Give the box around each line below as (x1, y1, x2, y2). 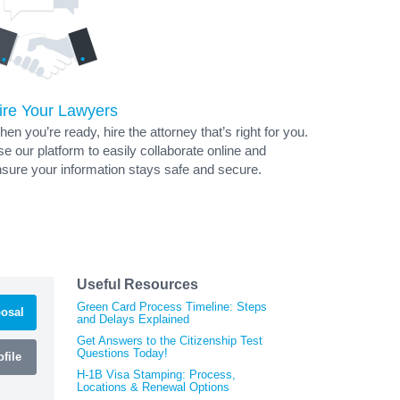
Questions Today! (77, 346, 168, 360)
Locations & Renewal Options (77, 379, 229, 394)
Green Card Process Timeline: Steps (77, 299, 267, 313)
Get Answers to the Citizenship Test (77, 333, 262, 347)
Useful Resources (77, 276, 198, 292)
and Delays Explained (77, 312, 189, 326)
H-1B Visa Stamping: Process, (77, 367, 236, 381)
